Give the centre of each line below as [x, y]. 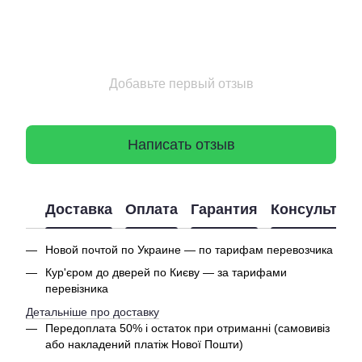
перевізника [77, 289]
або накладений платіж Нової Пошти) [144, 344]
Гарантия [224, 209]
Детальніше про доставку [93, 311]
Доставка [79, 209]
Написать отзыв [181, 144]
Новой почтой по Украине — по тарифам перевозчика [189, 250]
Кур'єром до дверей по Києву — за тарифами [166, 273]
